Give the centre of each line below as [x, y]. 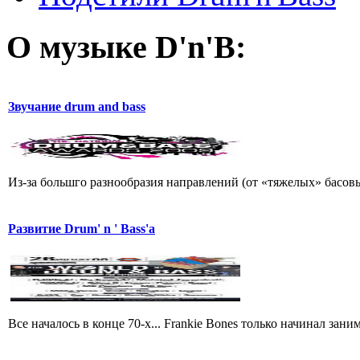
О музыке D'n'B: [126, 47]
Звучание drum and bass [77, 107]
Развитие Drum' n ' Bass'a [82, 229]
